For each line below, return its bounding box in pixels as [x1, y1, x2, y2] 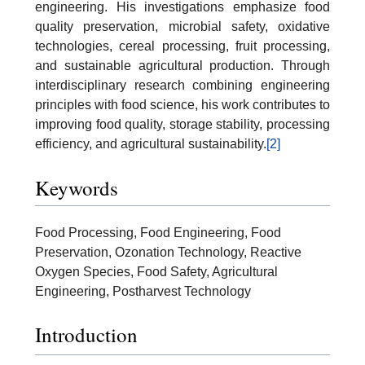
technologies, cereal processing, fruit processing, [35, 39, 330, 54]
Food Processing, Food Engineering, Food [35, 225, 281, 240]
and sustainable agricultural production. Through [35, 59, 330, 73]
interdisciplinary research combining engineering [35, 78, 330, 93]
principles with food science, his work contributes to [35, 98, 330, 112]
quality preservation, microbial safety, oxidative [35, 20, 330, 34]
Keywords [35, 174, 118, 201]
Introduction [35, 321, 138, 349]
